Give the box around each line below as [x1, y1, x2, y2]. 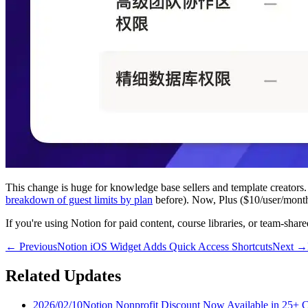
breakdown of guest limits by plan [5, 193, 153, 206]
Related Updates [5, 266, 121, 285]
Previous [19, 240, 57, 252]
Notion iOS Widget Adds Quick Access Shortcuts [57, 240, 272, 252]
